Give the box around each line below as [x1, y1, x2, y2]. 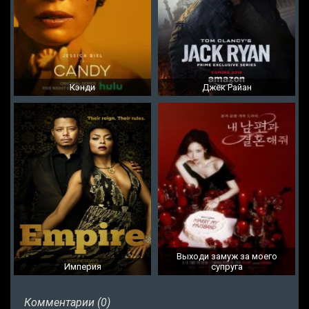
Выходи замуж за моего [176, 251, 277, 262]
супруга [210, 261, 243, 272]
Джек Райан [201, 82, 252, 93]
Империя [63, 261, 101, 272]
